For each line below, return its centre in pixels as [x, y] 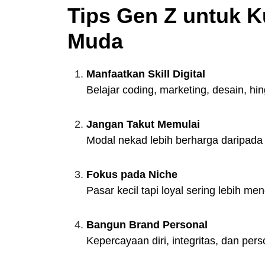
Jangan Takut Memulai [143, 124]
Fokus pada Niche [132, 174]
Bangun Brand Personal [147, 225]
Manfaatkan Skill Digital [146, 74]
